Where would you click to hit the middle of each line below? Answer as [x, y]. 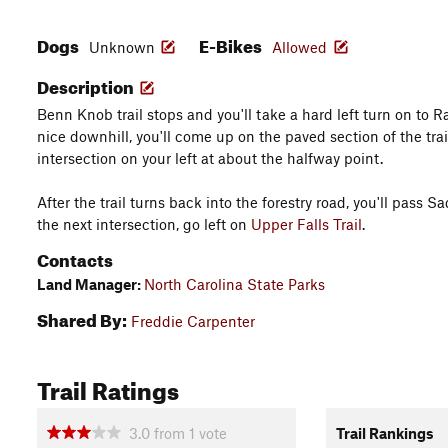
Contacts [75, 257]
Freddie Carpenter [193, 321]
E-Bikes [232, 43]
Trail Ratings [108, 387]
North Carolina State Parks [234, 284]
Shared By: [82, 317]
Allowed [299, 47]
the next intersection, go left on [144, 224]
